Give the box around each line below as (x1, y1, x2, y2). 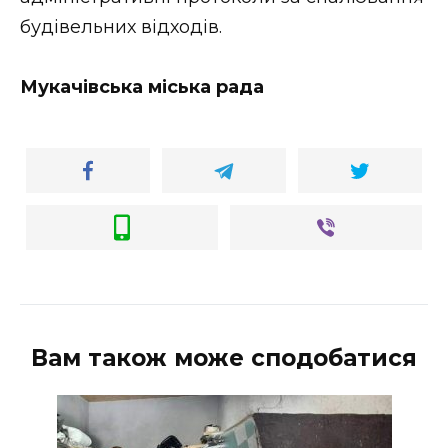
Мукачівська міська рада (20, 76, 264, 99)
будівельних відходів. (20, 15, 222, 38)
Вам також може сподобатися (31, 344, 417, 373)
